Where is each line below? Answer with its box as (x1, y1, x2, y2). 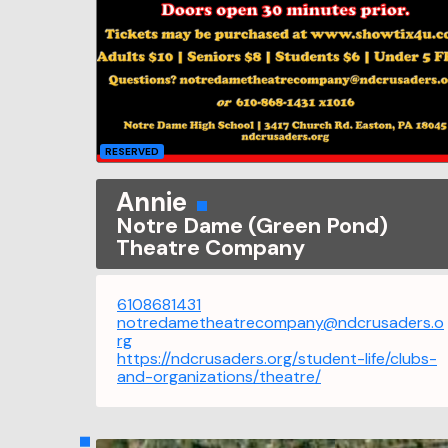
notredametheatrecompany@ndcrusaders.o (117, 311, 444, 333)
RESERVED (105, 144, 159, 158)
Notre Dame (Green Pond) (116, 210, 388, 240)
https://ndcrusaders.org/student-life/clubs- (117, 347, 437, 369)
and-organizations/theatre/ (117, 365, 321, 387)
